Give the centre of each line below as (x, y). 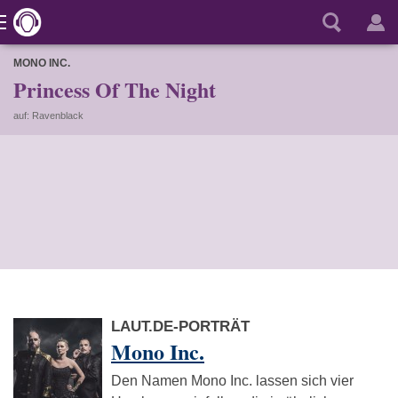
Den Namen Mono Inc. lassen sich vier (232, 381)
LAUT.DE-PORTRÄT (180, 326)
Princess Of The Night (115, 89)
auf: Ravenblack (48, 115)
